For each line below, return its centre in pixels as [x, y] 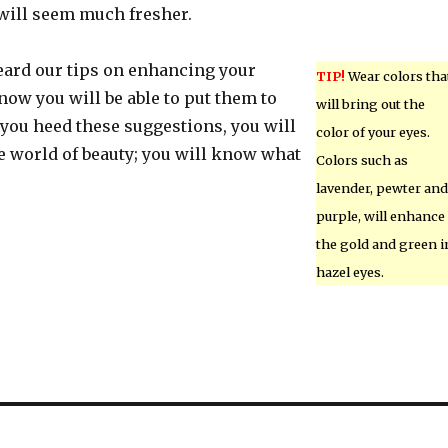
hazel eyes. [349, 272]
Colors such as [361, 160]
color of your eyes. [372, 132]
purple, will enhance [380, 216]
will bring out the [370, 104]
